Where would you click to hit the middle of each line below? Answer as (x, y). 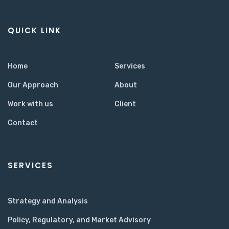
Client (125, 104)
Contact (23, 123)
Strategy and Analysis (48, 201)
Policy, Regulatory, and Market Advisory (79, 220)
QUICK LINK (35, 30)
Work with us (30, 104)
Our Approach (33, 85)
